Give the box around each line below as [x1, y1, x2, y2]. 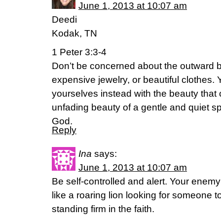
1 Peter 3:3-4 [52, 47, 107, 57]
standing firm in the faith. [52, 204, 154, 214]
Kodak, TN [52, 28, 97, 38]
